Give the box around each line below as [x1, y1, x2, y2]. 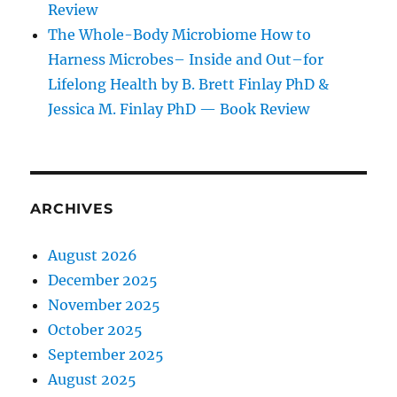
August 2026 [48, 246, 138, 265]
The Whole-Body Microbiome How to [48, 26, 312, 44]
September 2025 [48, 346, 165, 364]
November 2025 [48, 296, 161, 315]
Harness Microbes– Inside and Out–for [48, 51, 324, 69]
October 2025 [48, 321, 144, 339]
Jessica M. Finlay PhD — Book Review [48, 100, 310, 119]
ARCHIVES [30, 200, 113, 218]
